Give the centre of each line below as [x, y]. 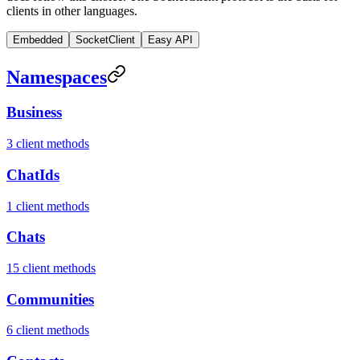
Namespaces [57, 77]
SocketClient [105, 39]
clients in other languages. [72, 10]
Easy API [170, 39]
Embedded [38, 39]
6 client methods [48, 330]
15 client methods [51, 268]
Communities [50, 299]
